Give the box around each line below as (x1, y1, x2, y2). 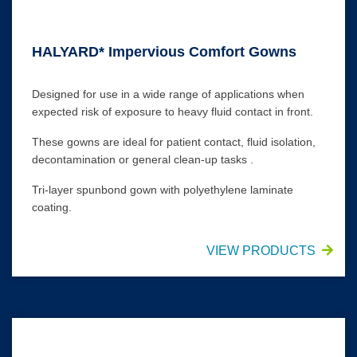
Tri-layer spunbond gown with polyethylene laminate (32, 183, 293, 197)
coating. (32, 201, 72, 214)
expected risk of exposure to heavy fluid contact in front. (32, 105, 313, 119)
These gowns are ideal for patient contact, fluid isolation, (32, 135, 316, 149)
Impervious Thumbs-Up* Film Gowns (11, 320, 219, 335)
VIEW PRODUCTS (206, 244, 316, 258)
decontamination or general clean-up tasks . (32, 153, 253, 167)
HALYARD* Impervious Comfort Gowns (32, 44, 296, 61)
